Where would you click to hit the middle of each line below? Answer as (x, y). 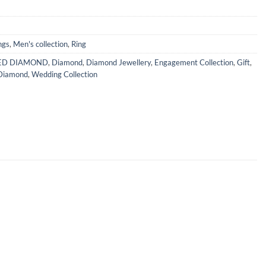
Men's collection (40, 44)
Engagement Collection (194, 63)
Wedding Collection (64, 75)
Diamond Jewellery (118, 63)
